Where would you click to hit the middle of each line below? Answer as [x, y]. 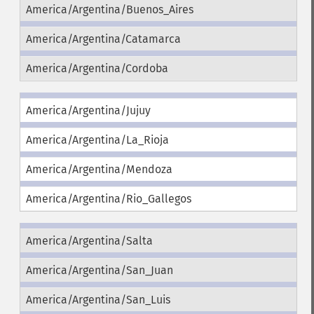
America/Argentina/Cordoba [97, 68]
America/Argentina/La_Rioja [97, 140]
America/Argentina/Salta [89, 241]
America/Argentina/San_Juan [99, 270]
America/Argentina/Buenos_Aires [109, 9]
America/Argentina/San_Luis [98, 300]
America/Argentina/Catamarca [103, 39]
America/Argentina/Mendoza [99, 169]
